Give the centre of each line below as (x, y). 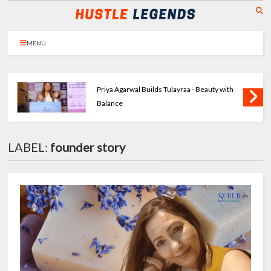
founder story (88, 147)
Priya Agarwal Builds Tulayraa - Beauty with (165, 89)
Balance (110, 103)
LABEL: (29, 147)
